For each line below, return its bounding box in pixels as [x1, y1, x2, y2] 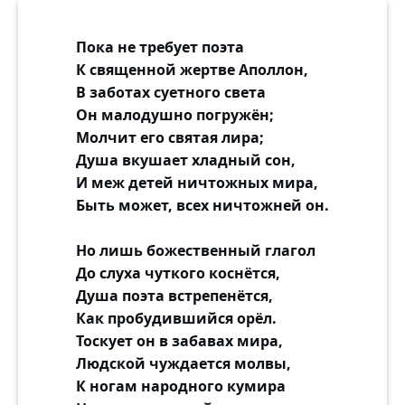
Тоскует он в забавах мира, [76, 331, 283, 351]
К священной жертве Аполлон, [76, 60, 308, 80]
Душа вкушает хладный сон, [76, 150, 296, 170]
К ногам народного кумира [76, 376, 286, 396]
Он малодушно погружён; [76, 105, 274, 125]
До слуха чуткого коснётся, [76, 263, 280, 283]
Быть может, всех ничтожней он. [76, 195, 329, 215]
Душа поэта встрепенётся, [76, 286, 273, 306]
